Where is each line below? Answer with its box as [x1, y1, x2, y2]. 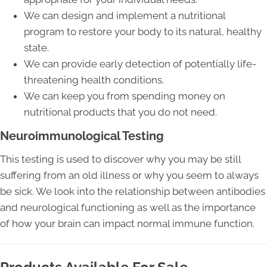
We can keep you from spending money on [24, 90, 225, 103]
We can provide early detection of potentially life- [24, 58, 256, 70]
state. [24, 42, 49, 54]
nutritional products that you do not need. [24, 106, 217, 119]
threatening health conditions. [24, 74, 164, 86]
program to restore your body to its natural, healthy [24, 26, 262, 38]
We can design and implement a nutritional [24, 10, 225, 22]
